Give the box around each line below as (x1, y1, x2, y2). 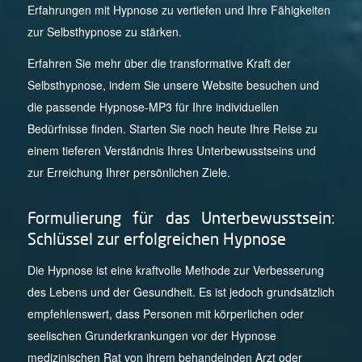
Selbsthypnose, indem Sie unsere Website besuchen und (27, 77, 319, 94)
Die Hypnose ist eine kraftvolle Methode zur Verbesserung (27, 261, 324, 278)
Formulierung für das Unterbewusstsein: (27, 208, 335, 229)
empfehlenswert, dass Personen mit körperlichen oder (27, 305, 304, 322)
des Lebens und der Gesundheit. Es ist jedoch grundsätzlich (27, 283, 335, 300)
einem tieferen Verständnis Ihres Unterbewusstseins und (27, 142, 316, 159)
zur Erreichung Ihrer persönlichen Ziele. (27, 164, 230, 181)
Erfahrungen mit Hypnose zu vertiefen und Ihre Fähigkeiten (27, 2, 330, 19)
